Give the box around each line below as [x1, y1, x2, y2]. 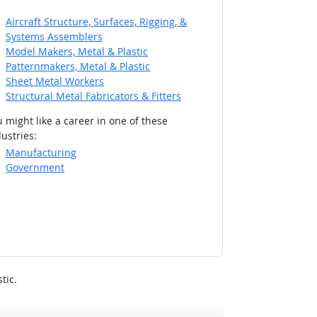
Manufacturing [6, 146, 77, 160]
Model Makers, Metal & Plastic [6, 44, 149, 58]
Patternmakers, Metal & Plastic [6, 59, 151, 73]
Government [6, 161, 65, 175]
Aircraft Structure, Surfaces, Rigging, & [6, 14, 188, 28]
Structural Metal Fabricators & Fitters [6, 88, 182, 103]
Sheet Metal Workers [6, 74, 105, 88]
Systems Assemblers [6, 29, 103, 43]
